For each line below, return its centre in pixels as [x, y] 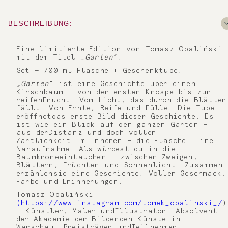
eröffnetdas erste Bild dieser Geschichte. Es [115, 117]
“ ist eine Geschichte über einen [122, 84]
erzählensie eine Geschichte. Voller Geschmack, [121, 174]
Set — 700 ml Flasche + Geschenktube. [99, 71]
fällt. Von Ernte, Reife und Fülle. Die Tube [116, 108]
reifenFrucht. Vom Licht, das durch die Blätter [121, 100]
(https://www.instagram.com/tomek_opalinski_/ [119, 203]
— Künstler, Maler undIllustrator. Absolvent [117, 211]
